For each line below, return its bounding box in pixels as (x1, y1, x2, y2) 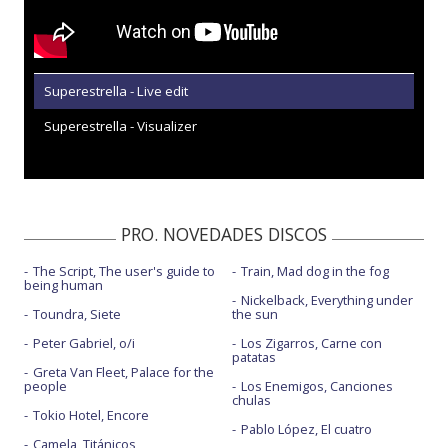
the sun (231, 305, 278, 323)
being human (24, 276, 103, 294)
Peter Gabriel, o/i (33, 334, 135, 352)
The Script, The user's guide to (33, 262, 215, 280)
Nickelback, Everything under (240, 291, 413, 309)
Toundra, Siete (33, 305, 121, 323)
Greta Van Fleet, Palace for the (33, 363, 214, 381)
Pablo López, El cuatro (240, 420, 372, 438)
